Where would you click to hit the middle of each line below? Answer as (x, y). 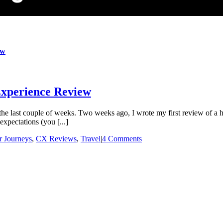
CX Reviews (56, 138)
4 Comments (122, 138)
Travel (91, 138)
